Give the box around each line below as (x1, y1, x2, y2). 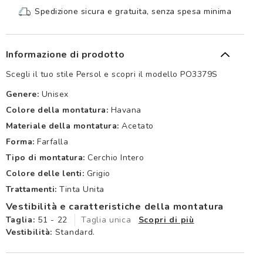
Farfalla (37, 136, 69, 148)
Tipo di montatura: (5, 152, 85, 164)
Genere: (5, 89, 39, 100)
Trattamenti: (5, 184, 57, 195)
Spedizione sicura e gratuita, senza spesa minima (35, 6, 232, 18)
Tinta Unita (59, 184, 104, 195)
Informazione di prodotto (5, 48, 125, 62)
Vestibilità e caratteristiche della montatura (5, 200, 224, 214)
